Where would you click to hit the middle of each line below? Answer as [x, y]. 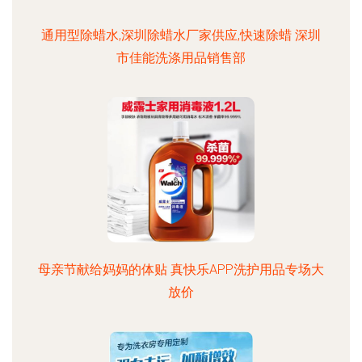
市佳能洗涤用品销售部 [181, 58]
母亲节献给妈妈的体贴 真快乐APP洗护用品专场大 [181, 269]
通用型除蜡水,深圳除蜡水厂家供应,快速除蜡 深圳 [181, 35]
